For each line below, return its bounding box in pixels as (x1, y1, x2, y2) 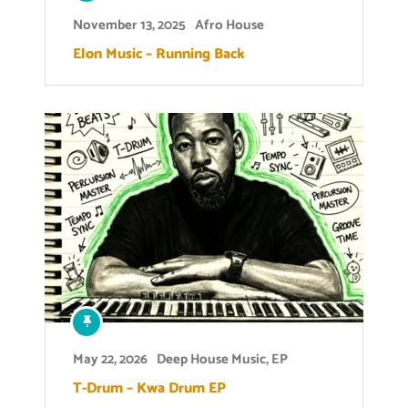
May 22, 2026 (73, 348, 148, 372)
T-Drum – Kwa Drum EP (73, 376, 226, 402)
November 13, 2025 (73, 14, 186, 37)
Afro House (195, 14, 264, 37)
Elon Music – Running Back (73, 42, 245, 67)
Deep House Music (157, 348, 266, 372)
